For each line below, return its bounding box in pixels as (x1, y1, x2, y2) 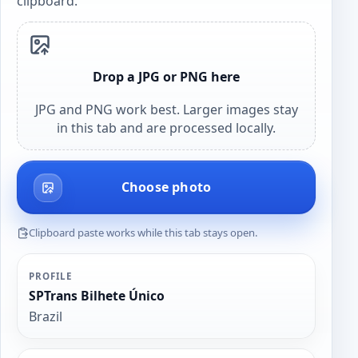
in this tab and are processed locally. (57, 119, 276, 137)
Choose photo (121, 178, 212, 197)
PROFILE (29, 270, 72, 283)
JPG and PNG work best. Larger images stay (34, 101, 298, 119)
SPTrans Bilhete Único (29, 286, 165, 304)
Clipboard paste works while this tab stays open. (29, 225, 258, 240)
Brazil (29, 307, 63, 325)
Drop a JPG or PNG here (93, 67, 240, 86)
